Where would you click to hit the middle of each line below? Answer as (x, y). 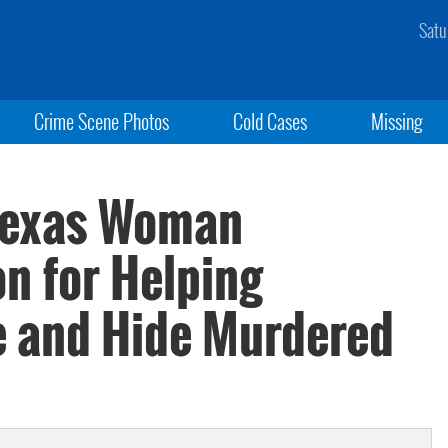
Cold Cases (269, 121)
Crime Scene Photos (101, 121)
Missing (397, 121)
